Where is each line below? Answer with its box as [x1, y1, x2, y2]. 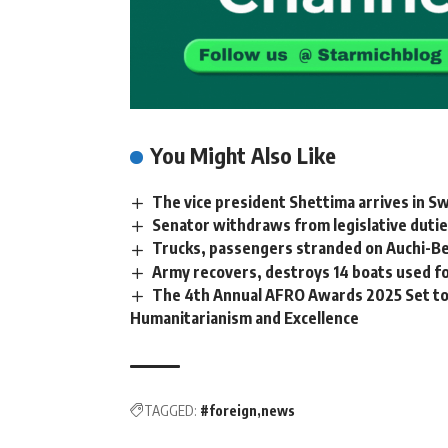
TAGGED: [144, 401, 197, 419]
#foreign [200, 401, 257, 419]
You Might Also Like [150, 141, 337, 170]
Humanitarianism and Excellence [130, 307, 359, 328]
